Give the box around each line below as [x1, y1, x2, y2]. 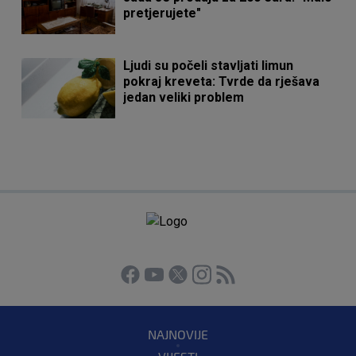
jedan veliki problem [123, 90, 245, 106]
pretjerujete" [123, 6, 202, 21]
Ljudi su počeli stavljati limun [123, 58, 294, 74]
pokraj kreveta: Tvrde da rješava [123, 74, 320, 90]
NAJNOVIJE [148, 327, 208, 342]
